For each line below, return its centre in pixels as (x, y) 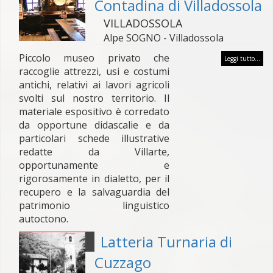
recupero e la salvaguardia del (94, 192)
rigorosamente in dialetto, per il (94, 179)
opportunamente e (94, 165)
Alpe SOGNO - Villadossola (163, 38)
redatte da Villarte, (94, 152)
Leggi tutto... (242, 58)
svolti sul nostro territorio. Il (94, 98)
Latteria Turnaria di (166, 242)
